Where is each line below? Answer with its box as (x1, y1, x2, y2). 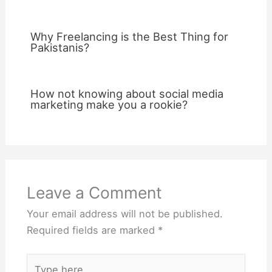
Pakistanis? (30, 41, 89, 55)
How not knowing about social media (30, 87, 223, 101)
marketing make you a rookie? (30, 98, 188, 112)
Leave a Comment (26, 182, 162, 202)
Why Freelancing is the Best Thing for (30, 30, 228, 44)
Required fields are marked (26, 223, 158, 236)
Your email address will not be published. (26, 207, 223, 220)
